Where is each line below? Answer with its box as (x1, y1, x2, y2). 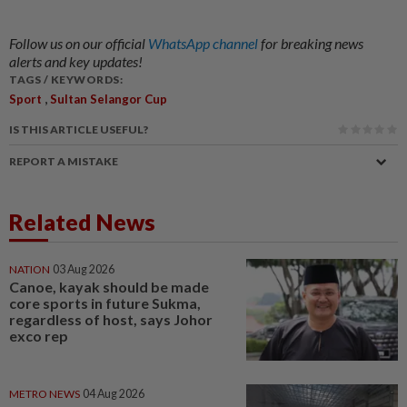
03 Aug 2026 (53, 263, 114, 277)
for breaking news (261, 35, 363, 53)
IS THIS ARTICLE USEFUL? (9, 123, 148, 137)
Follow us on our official (9, 35, 148, 53)
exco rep (9, 327, 68, 345)
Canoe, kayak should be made (9, 278, 209, 296)
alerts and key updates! (9, 53, 143, 71)
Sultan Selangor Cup (50, 92, 167, 107)
